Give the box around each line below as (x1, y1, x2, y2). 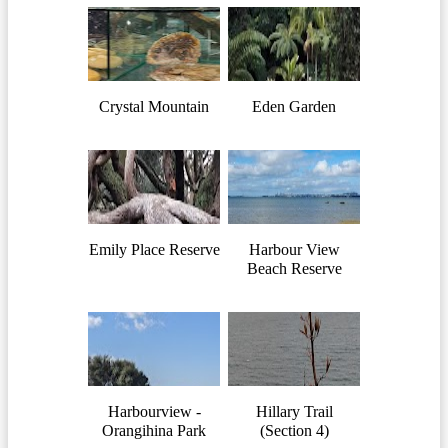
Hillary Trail (255, 402, 333, 420)
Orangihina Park (102, 421, 206, 439)
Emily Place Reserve (88, 240, 220, 258)
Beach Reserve (246, 259, 342, 277)
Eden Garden (252, 97, 336, 115)
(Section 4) (259, 421, 329, 439)
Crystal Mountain (99, 97, 209, 115)
